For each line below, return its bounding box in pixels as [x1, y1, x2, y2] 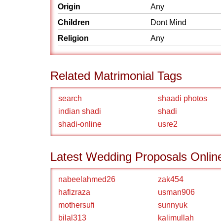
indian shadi [58, 107, 101, 115]
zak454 [158, 175, 184, 184]
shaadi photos [158, 94, 207, 103]
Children [58, 18, 90, 27]
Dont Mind [150, 18, 186, 27]
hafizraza [58, 188, 90, 196]
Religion [58, 34, 89, 42]
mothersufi [58, 201, 95, 209]
